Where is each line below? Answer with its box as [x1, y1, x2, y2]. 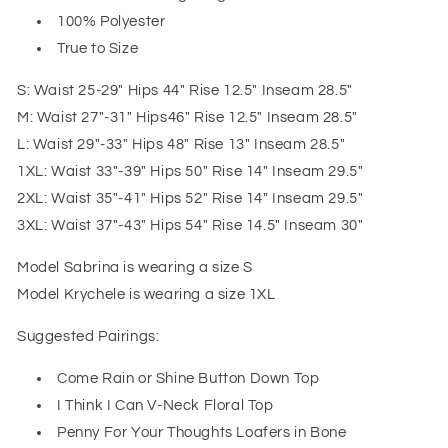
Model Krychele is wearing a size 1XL [17, 287, 276, 303]
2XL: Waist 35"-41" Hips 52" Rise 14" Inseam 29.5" [17, 191, 364, 207]
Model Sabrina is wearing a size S [17, 260, 253, 276]
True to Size [57, 41, 139, 57]
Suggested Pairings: [17, 329, 160, 345]
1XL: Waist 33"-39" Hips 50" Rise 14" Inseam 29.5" [17, 164, 364, 180]
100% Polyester [57, 14, 166, 30]
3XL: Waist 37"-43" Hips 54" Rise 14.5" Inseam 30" [17, 218, 364, 234]
